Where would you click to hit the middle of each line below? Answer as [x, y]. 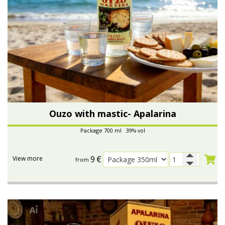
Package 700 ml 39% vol [113, 130]
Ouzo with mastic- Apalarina [113, 113]
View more [28, 158]
